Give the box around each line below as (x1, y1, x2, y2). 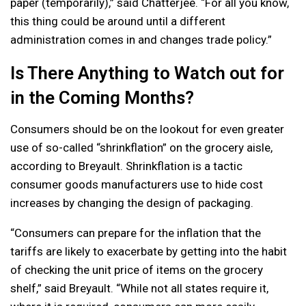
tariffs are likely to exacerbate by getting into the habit (10, 245, 287, 259)
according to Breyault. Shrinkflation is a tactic (10, 159, 242, 173)
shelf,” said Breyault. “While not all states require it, (10, 281, 268, 296)
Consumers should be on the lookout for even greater (10, 122, 284, 137)
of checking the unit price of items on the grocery (10, 263, 263, 277)
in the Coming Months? (10, 87, 194, 109)
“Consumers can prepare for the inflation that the (10, 226, 261, 240)
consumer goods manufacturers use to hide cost (10, 178, 263, 192)
